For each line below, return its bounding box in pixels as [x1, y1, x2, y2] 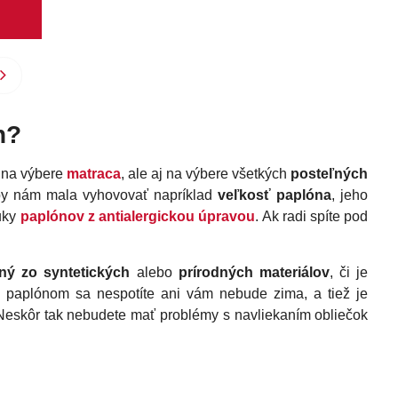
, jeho [331, 187, 369, 203]
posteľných [291, 166, 369, 182]
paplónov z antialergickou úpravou [20, 209, 256, 225]
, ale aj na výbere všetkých [121, 166, 291, 182]
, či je [329, 265, 369, 281]
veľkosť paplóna [218, 187, 332, 203]
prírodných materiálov [178, 265, 330, 281]
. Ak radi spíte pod [255, 209, 369, 225]
